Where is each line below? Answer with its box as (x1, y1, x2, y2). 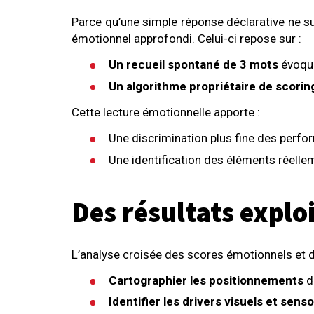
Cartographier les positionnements (109, 273, 304, 287)
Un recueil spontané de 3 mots (109, 57, 279, 72)
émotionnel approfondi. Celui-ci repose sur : (71, 32, 301, 46)
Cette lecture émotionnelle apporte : (71, 105, 260, 119)
